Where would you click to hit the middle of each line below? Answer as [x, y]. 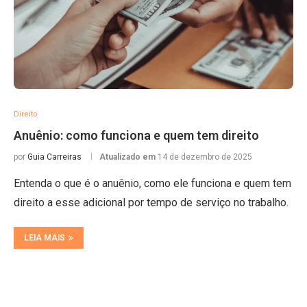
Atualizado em [128, 157]
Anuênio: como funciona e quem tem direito [136, 135]
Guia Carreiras [54, 157]
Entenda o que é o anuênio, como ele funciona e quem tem [152, 183]
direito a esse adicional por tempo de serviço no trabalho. [151, 202]
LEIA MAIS [45, 238]
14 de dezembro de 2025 [205, 157]
